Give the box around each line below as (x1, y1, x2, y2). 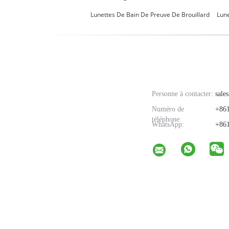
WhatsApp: (152, 121, 184, 128)
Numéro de (152, 105, 184, 113)
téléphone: (152, 116, 181, 123)
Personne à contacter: (152, 90, 213, 98)
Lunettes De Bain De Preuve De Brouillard (90, 10, 210, 19)
